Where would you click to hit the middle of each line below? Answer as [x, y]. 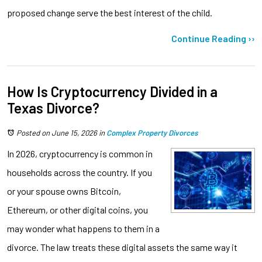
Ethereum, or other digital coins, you [77, 209]
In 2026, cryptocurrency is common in [80, 153]
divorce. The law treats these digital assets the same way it [122, 247]
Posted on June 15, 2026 [57, 132]
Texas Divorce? [53, 108]
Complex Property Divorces [152, 132]
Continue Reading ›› [213, 38]
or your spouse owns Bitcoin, [64, 191]
